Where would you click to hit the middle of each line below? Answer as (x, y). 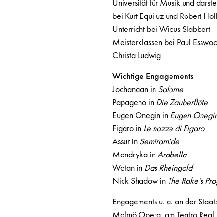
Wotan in (127, 167)
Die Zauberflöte (181, 102)
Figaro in (128, 128)
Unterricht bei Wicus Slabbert (161, 29)
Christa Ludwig (137, 55)
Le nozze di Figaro (174, 128)
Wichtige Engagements (154, 76)
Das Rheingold (167, 167)
